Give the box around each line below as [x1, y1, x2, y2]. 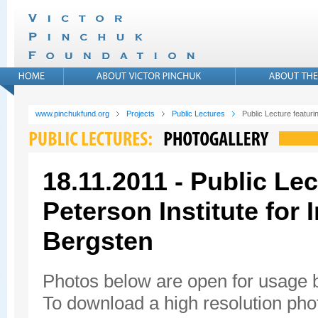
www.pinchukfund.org [35, 109, 109, 118]
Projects [126, 109, 155, 118]
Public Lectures [172, 109, 225, 118]
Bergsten [43, 226, 153, 256]
